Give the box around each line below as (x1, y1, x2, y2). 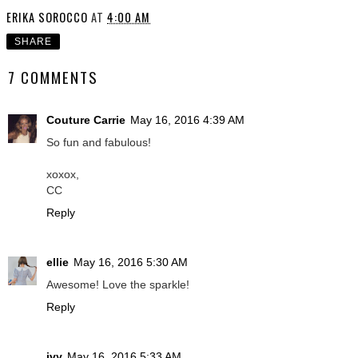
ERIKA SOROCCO (6, 8, 88, 26)
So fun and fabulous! (46, 136, 151, 149)
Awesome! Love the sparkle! (46, 278, 189, 292)
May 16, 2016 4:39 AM (130, 113, 245, 127)
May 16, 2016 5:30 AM (74, 256, 188, 269)
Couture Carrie (46, 113, 125, 127)
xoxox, (46, 168, 79, 181)
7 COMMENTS (8, 66, 98, 88)
